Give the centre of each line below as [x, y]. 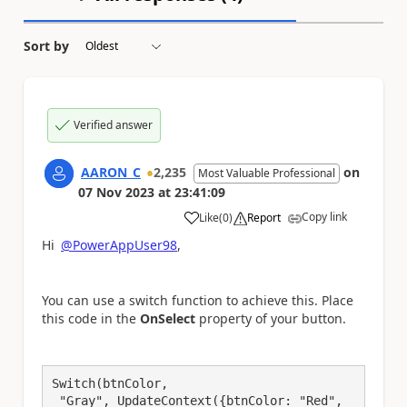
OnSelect [168, 318]
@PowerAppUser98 [119, 244]
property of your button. [271, 318]
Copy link [324, 216]
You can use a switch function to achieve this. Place [198, 300]
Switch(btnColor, [110, 383]
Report [264, 217]
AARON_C [111, 172]
